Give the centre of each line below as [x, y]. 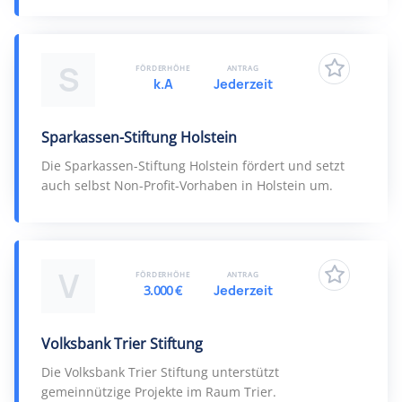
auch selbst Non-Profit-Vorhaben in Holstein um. [187, 185]
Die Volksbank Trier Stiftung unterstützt [160, 372]
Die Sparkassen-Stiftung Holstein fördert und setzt [193, 166]
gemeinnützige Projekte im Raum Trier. [159, 392]
